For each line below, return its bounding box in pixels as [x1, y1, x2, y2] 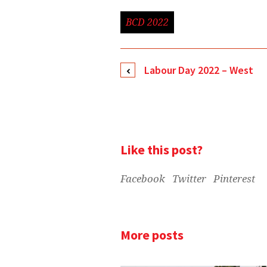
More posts [120, 226, 184, 243]
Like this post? [120, 141, 203, 158]
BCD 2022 [126, 16, 169, 28]
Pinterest [213, 172, 255, 185]
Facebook [120, 172, 165, 185]
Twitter [172, 172, 206, 185]
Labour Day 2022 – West [144, 63, 253, 77]
